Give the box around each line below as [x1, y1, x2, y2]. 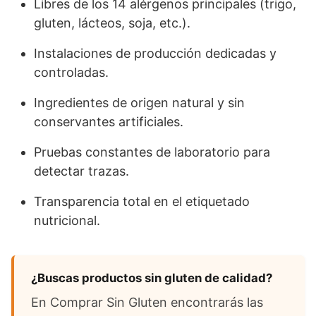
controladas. [34, 65, 109, 80]
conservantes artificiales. [34, 114, 183, 129]
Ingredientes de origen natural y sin [34, 95, 245, 110]
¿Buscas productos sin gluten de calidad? [31, 271, 272, 285]
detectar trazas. [34, 164, 129, 178]
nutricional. [34, 213, 100, 228]
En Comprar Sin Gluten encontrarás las [31, 295, 263, 310]
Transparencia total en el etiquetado [34, 194, 250, 209]
